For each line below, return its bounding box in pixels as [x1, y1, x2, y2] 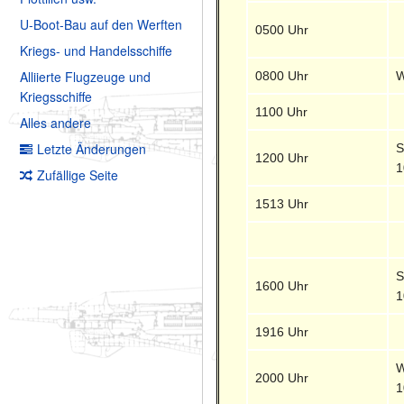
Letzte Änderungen [37, 140, 146, 159]
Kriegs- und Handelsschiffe [20, 41, 172, 60]
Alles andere [20, 114, 91, 133]
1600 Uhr [255, 278, 309, 293]
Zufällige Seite [37, 166, 118, 185]
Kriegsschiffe [20, 87, 92, 106]
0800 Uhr [255, 68, 309, 83]
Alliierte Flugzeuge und [20, 68, 151, 87]
